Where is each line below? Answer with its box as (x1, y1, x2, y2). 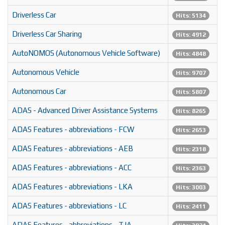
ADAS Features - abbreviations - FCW (12, 125, 135, 134)
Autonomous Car (12, 87, 66, 96)
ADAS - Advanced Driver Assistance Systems (12, 106, 158, 115)
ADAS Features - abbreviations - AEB (12, 144, 133, 153)
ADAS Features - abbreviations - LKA (12, 182, 133, 191)
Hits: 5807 (176, 88, 206, 96)
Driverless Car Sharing (12, 30, 82, 39)
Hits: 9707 (176, 69, 206, 77)
